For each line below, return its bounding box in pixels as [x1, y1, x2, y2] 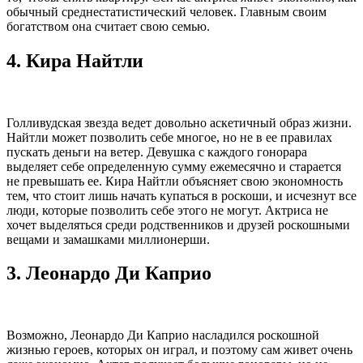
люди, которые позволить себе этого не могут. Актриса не [6, 203, 328, 217]
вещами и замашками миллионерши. [6, 232, 210, 246]
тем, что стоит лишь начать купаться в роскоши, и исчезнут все [6, 188, 357, 203]
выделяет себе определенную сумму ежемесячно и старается [6, 159, 341, 173]
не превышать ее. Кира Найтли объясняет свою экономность [6, 173, 343, 188]
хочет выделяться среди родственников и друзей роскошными [6, 217, 350, 232]
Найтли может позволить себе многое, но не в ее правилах [6, 130, 332, 144]
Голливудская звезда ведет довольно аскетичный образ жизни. [6, 115, 352, 130]
